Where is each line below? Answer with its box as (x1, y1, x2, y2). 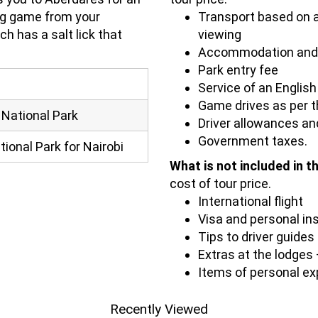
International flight (198, 193, 303, 209)
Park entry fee (198, 62, 278, 77)
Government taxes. (198, 133, 307, 148)
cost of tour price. (170, 175, 271, 191)
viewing (198, 26, 241, 42)
